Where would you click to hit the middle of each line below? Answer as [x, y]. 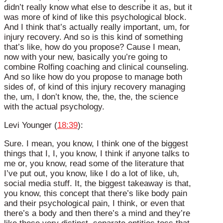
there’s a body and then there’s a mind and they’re [97, 213]
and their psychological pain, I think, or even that [94, 203]
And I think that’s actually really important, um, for [97, 27]
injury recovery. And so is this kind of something [93, 37]
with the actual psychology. [54, 107]
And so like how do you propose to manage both [93, 77]
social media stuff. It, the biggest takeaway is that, [98, 183]
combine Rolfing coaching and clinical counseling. [96, 67]
